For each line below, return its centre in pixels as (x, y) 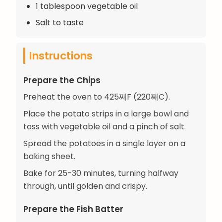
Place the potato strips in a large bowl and (106, 113)
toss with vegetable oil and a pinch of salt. (105, 126)
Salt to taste (60, 22)
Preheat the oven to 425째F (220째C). (97, 97)
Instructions (61, 55)
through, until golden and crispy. (85, 186)
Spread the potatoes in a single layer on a (104, 143)
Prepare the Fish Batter (73, 209)
